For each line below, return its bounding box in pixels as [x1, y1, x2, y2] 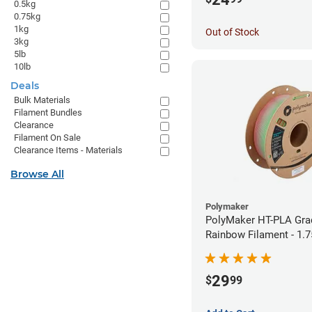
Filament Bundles [14, 107, 82, 118]
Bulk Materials [14, 95, 70, 105]
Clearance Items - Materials [14, 145, 123, 155]
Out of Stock [205, 26, 259, 38]
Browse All [10, 168, 64, 180]
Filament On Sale [14, 132, 81, 143]
